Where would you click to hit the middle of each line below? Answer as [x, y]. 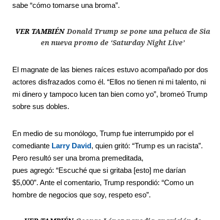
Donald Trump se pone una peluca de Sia [138, 31]
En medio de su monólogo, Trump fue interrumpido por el [103, 133]
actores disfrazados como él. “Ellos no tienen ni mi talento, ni [109, 82]
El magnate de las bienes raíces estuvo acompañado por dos [110, 69]
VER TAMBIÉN [40, 31]
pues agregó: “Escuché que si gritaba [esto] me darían [99, 170]
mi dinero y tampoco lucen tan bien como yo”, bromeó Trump [110, 94]
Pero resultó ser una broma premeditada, [78, 158]
